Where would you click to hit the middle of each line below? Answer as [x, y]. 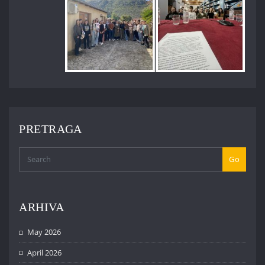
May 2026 [44, 232]
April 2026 [45, 252]
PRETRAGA [51, 129]
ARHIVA [41, 207]
